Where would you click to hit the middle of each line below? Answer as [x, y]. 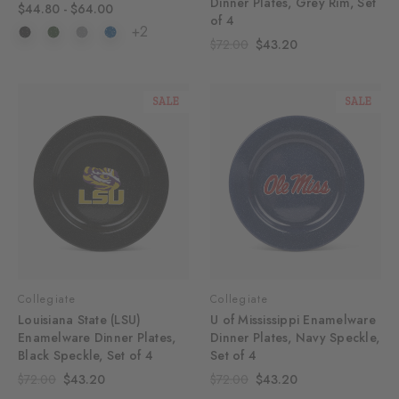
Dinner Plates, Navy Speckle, [295, 337]
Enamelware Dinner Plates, [97, 337]
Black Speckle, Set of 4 [85, 355]
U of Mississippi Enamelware [293, 319]
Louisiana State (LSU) [80, 319]
